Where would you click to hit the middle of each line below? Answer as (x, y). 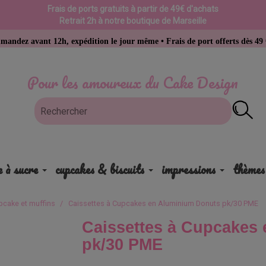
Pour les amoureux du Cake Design (133, 83)
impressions (188, 170)
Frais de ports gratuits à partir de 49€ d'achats (133, 9)
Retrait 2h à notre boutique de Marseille (133, 21)
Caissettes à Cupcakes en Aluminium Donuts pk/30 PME (164, 203)
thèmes (248, 170)
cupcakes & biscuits (99, 170)
